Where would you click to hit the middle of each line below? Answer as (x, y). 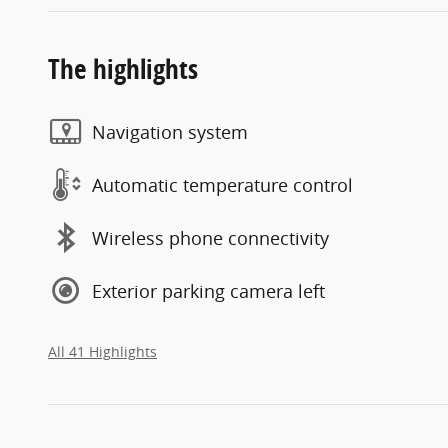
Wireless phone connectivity (210, 237)
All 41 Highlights (102, 352)
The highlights (123, 69)
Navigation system (170, 131)
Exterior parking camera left (208, 290)
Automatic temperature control (222, 184)
